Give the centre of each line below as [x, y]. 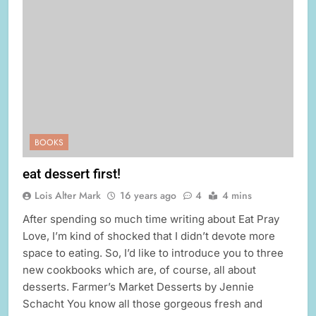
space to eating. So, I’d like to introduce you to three [153, 253]
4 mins [237, 196]
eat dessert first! [72, 174]
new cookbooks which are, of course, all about [139, 270]
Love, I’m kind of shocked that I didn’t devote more [149, 236]
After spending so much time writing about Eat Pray [151, 219]
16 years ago [148, 196]
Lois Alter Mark [68, 196]
